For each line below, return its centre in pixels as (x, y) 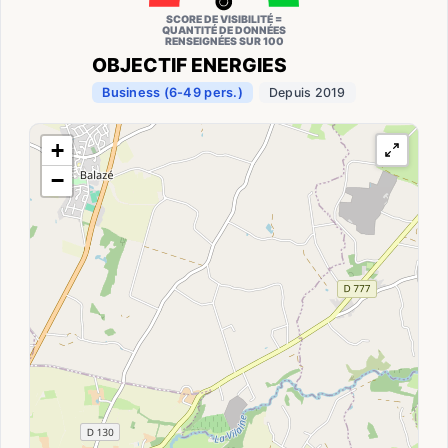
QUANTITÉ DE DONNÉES (224, 31)
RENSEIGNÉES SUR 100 (224, 42)
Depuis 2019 (307, 93)
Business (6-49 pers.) (172, 93)
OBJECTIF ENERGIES (190, 65)
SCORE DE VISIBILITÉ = (224, 20)
